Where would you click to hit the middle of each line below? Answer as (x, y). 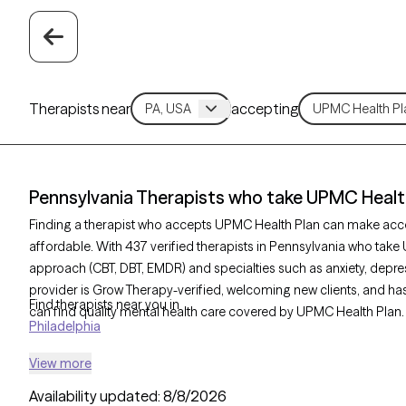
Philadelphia (65, 326)
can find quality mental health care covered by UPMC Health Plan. (217, 312)
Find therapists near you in (104, 304)
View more (60, 363)
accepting (265, 108)
